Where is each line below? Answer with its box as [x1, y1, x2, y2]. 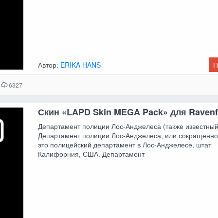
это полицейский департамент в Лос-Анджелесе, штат [38, 139, 212, 149]
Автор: [38, 60, 61, 70]
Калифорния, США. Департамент [38, 148, 145, 159]
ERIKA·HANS [60, 60, 101, 70]
